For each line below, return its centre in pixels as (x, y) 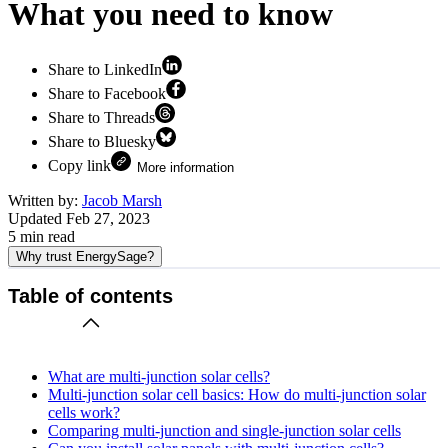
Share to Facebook (107, 93)
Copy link (79, 165)
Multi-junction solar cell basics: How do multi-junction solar (237, 394)
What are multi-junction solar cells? (159, 376)
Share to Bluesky (102, 141)
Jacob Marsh (122, 200)
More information (185, 167)
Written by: (45, 200)
